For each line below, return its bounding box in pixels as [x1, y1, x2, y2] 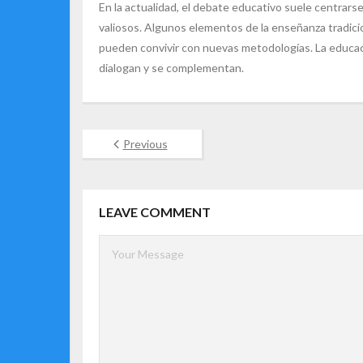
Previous [122, 137, 168, 151]
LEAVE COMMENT [99, 204, 211, 220]
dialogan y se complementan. [99, 61, 244, 75]
